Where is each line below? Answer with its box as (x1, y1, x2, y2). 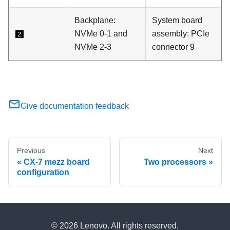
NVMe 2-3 (74, 43, 111, 52)
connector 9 (152, 43, 195, 52)
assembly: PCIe (152, 29, 209, 39)
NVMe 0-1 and (74, 29, 127, 39)
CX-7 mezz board (24, 158, 90, 167)
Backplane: (74, 16, 116, 25)
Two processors (144, 158, 206, 167)
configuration (17, 168, 69, 177)
